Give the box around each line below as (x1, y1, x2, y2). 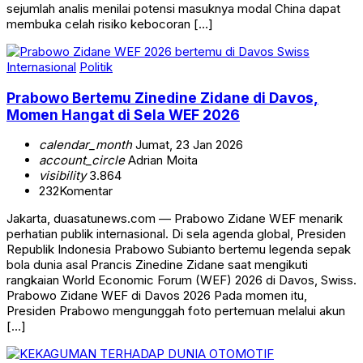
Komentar (59, 183, 113, 199)
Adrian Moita (125, 152, 198, 169)
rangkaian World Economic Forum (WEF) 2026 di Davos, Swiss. (6, 272, 357, 288)
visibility (39, 168, 86, 184)
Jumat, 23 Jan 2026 (132, 137, 243, 153)
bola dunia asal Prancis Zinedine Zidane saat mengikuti (6, 257, 308, 273)
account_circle (39, 152, 125, 169)
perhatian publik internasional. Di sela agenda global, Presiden (6, 226, 346, 242)
